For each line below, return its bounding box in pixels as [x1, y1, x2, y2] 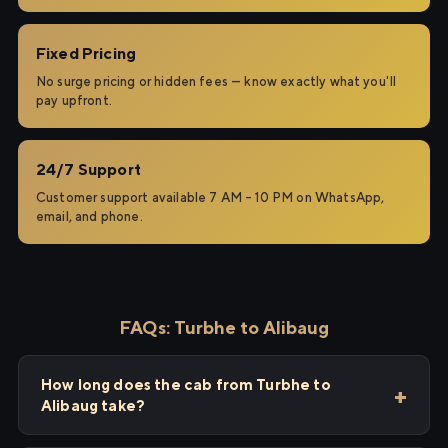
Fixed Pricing [36, 44, 137, 63]
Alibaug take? [41, 397, 146, 414]
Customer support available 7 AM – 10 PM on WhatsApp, [36, 190, 385, 205]
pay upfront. [36, 93, 112, 108]
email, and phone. [36, 209, 143, 224]
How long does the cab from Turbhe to [41, 376, 331, 393]
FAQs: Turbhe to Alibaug [119, 317, 329, 338]
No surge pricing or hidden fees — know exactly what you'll [36, 74, 397, 89]
